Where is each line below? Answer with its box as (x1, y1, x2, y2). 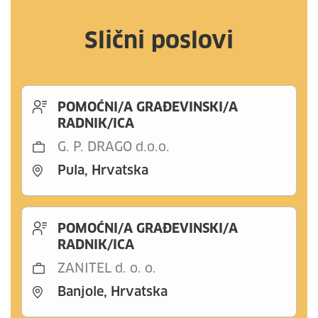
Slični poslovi (84, 31, 234, 53)
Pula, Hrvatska (57, 165, 148, 177)
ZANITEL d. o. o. (57, 263, 156, 275)
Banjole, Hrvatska (57, 286, 168, 299)
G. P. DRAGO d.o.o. (57, 141, 170, 154)
